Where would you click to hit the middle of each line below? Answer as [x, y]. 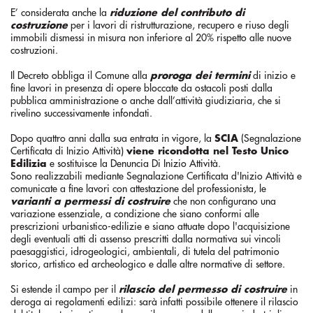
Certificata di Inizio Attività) [68, 151]
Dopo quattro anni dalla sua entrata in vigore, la [112, 138]
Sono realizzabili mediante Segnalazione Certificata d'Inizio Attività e [156, 176]
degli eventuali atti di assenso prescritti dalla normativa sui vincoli [146, 239]
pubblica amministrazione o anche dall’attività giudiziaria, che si [146, 101]
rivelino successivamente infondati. [81, 113]
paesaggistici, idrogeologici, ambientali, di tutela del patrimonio [145, 252]
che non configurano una [223, 201]
